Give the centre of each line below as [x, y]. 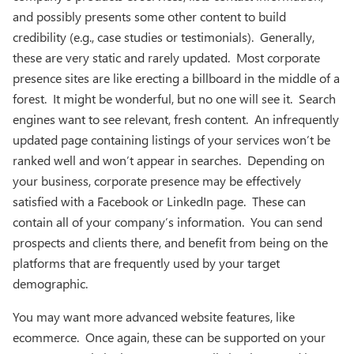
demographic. [50, 283]
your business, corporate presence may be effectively [157, 181]
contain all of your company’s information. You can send [168, 222]
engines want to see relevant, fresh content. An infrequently [176, 119]
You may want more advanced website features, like [154, 316]
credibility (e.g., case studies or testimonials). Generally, [164, 37]
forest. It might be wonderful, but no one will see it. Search [174, 98]
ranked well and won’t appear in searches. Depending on [169, 160]
